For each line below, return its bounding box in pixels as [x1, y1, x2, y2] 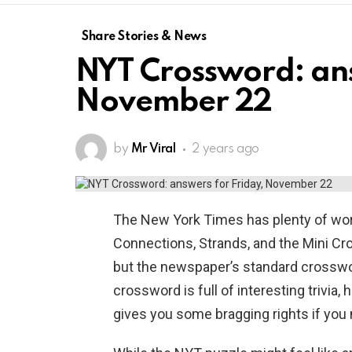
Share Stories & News [82, 31, 207, 44]
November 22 [75, 87, 273, 119]
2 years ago [192, 143, 259, 156]
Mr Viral [130, 143, 176, 156]
